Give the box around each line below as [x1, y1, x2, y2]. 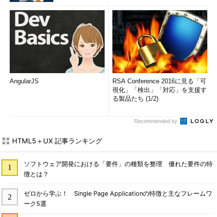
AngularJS [10, 77, 39, 85]
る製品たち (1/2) [112, 95, 158, 102]
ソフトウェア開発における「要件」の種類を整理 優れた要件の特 [23, 160, 213, 168]
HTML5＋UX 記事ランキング [12, 137, 102, 145]
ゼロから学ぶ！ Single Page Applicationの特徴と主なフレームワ [23, 189, 212, 197]
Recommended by [134, 118, 179, 124]
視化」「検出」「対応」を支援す [112, 86, 207, 93]
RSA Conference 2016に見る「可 [112, 77, 206, 85]
